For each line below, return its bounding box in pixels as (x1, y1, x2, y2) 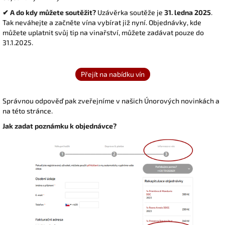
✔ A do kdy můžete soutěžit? (3, 8, 96, 17)
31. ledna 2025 (164, 8, 211, 17)
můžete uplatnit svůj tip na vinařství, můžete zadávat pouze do (3, 28, 204, 37)
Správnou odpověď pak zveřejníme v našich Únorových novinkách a (3, 96, 219, 105)
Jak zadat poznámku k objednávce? (3, 122, 117, 130)
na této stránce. (3, 106, 53, 115)
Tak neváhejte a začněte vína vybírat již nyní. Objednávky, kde (3, 18, 201, 27)
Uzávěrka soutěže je (96, 8, 164, 17)
